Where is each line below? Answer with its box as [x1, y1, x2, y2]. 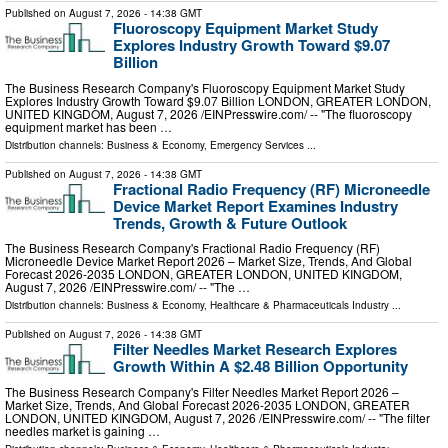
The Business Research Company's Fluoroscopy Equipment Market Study [5, 78, 405, 96]
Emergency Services [210, 137, 304, 152]
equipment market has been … [5, 117, 172, 135]
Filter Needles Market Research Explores [113, 338, 397, 361]
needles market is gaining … [5, 422, 160, 440]
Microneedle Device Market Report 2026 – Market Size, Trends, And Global [5, 252, 412, 270]
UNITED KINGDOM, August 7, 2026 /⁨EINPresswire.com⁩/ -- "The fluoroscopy [5, 104, 412, 122]
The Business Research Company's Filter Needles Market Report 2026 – [5, 383, 399, 401]
